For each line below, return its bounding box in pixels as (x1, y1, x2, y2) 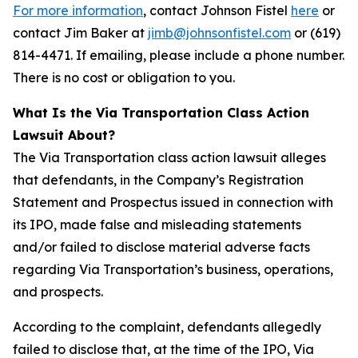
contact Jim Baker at (13, 25, 148, 41)
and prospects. (13, 284, 103, 300)
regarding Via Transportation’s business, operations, (13, 261, 333, 277)
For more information (13, 2, 143, 18)
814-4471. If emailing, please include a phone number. (13, 47, 344, 63)
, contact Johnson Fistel (143, 2, 291, 18)
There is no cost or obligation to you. (13, 70, 235, 86)
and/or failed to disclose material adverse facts (13, 239, 310, 255)
